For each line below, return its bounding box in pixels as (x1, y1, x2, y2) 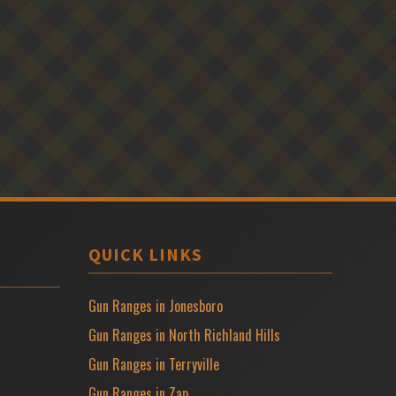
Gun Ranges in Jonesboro (88, 294, 223, 316)
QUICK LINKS (88, 242, 202, 265)
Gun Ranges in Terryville (88, 353, 219, 375)
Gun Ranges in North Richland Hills (88, 324, 280, 346)
